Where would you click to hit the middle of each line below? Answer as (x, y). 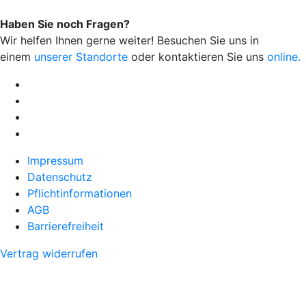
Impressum (55, 160)
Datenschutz (60, 177)
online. (284, 56)
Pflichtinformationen (80, 193)
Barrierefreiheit (66, 226)
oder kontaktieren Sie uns (197, 56)
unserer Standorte (81, 56)
